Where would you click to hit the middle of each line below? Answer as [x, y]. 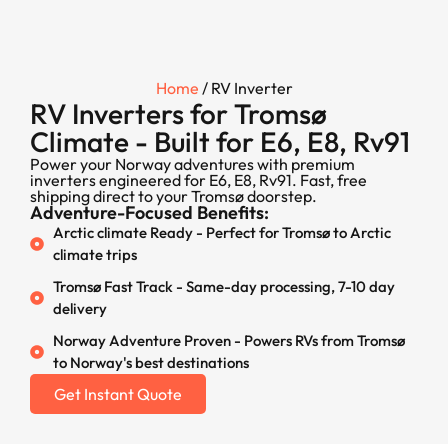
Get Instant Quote [118, 394]
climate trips [94, 254]
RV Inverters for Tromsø [178, 113]
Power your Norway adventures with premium [192, 164]
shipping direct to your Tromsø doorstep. [173, 196]
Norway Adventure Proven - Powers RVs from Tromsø [228, 340]
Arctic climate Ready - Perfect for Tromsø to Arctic [221, 232]
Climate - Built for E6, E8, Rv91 [220, 141]
